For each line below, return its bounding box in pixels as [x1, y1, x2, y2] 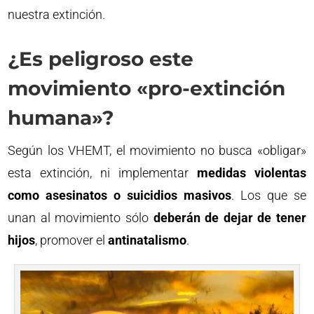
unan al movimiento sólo [8, 210, 153, 225]
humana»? [8, 105, 114, 130]
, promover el [35, 232, 109, 247]
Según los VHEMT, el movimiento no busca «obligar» [8, 142, 306, 158]
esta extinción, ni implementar [8, 165, 197, 180]
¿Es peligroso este [8, 46, 194, 71]
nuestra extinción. [8, 6, 106, 22]
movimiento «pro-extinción [8, 76, 286, 100]
